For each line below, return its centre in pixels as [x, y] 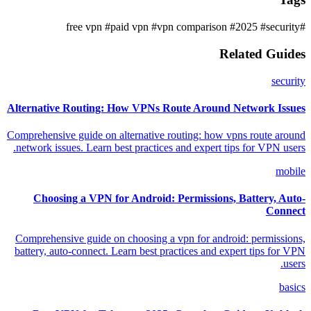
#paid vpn [128, 27]
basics [292, 287]
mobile [291, 171]
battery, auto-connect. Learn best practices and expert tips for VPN [160, 251]
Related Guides [262, 53]
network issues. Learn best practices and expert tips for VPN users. [161, 148]
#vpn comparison [191, 27]
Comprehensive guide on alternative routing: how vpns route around [156, 135]
